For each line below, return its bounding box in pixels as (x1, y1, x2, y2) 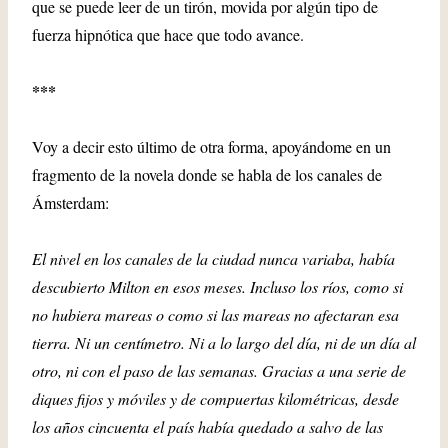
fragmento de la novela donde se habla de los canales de (32, 164, 382, 185)
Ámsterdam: (32, 192, 109, 213)
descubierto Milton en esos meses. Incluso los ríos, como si (32, 276, 403, 297)
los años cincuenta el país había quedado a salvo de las (32, 416, 383, 437)
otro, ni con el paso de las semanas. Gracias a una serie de (32, 360, 406, 381)
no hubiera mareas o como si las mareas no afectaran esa (32, 304, 399, 325)
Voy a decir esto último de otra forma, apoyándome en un (32, 136, 391, 157)
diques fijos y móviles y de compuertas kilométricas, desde (32, 388, 399, 409)
